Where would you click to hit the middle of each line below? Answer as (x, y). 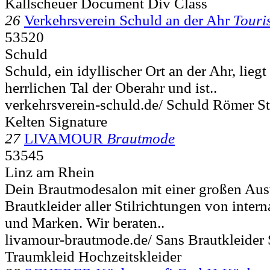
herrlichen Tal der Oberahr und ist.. (111, 87)
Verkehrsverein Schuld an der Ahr (127, 20)
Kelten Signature (56, 121)
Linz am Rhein (50, 172)
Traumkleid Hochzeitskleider (93, 256)
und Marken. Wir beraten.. (85, 222)
